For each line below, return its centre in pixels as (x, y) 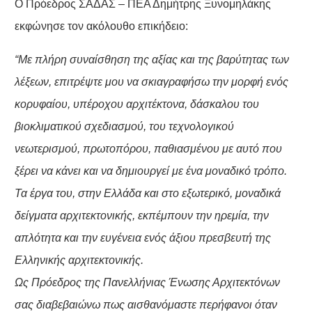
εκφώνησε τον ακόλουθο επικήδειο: (101, 26)
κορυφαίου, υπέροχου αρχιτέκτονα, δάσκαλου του (136, 104)
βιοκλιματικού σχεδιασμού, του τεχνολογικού (124, 127)
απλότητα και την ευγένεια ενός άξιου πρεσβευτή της (142, 238)
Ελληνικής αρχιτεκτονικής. (79, 260)
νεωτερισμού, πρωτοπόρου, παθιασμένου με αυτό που (148, 149)
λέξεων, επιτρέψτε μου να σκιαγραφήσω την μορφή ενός (151, 82)
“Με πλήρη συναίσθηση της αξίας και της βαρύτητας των (151, 60)
